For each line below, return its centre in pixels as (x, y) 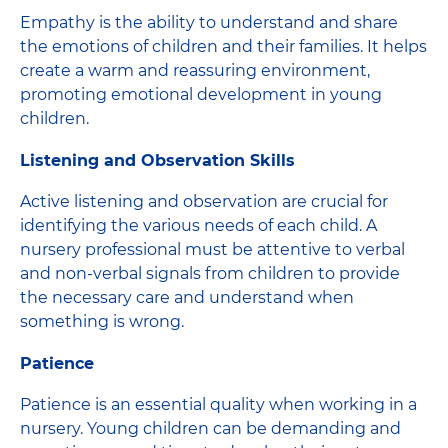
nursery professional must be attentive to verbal (212, 249)
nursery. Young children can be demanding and (210, 428)
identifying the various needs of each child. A (198, 225)
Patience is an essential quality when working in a (218, 404)
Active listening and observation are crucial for (204, 201)
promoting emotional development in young (201, 94)
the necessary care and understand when (187, 297)
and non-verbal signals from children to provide (210, 273)
